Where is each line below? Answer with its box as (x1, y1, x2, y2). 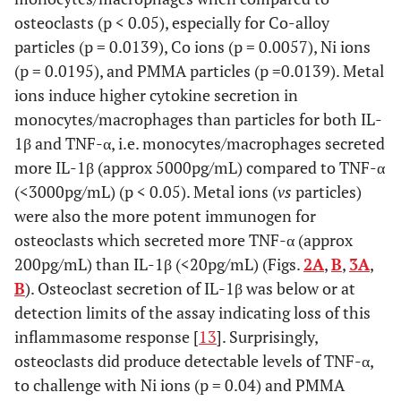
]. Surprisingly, (217, 325, 318, 347)
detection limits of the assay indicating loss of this (14, 301, 371, 323)
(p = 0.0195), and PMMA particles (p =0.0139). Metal (14, 59, 384, 81)
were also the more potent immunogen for (14, 204, 316, 226)
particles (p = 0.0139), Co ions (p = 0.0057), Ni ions (14, 35, 371, 57)
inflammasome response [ (14, 325, 199, 347)
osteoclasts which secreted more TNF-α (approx (14, 228, 353, 251)
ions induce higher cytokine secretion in (14, 83, 298, 106)
